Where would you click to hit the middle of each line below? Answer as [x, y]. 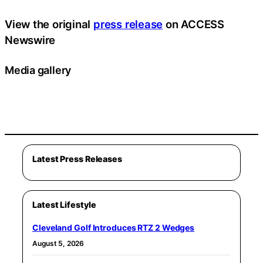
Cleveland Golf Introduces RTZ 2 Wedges [114, 227]
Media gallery [38, 70]
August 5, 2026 [58, 243]
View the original [49, 24]
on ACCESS [193, 24]
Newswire [30, 40]
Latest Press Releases [77, 159]
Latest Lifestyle [64, 204]
